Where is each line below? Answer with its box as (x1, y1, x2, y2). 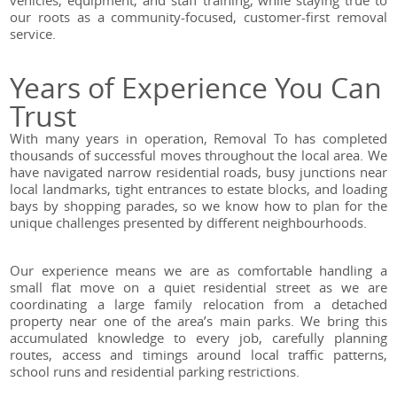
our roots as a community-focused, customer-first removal (10, 8, 387, 27)
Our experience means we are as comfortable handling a (10, 261, 387, 280)
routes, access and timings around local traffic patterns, (10, 346, 387, 364)
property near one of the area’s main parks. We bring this (10, 312, 387, 331)
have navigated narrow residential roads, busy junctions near (10, 163, 387, 182)
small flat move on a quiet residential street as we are (10, 278, 387, 297)
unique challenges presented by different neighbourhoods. (10, 214, 368, 232)
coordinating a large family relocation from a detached (10, 295, 387, 314)
